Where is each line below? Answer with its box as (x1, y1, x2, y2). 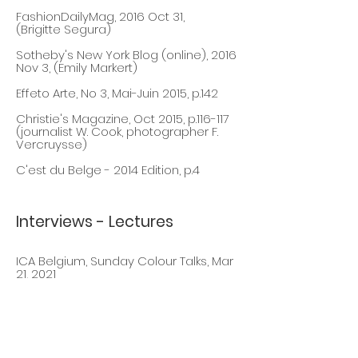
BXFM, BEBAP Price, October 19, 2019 (16, 316, 214, 333)
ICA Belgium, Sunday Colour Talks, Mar (16, 253, 233, 269)
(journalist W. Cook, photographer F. (16, 123, 218, 140)
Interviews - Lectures (16, 211, 173, 233)
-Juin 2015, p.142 (132, 85, 218, 101)
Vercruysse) (16, 136, 87, 153)
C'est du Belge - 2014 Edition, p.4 (16, 161, 200, 178)
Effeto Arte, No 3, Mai (16, 85, 132, 101)
